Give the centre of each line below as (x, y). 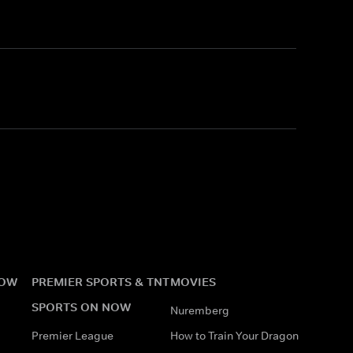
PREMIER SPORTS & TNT (100, 281)
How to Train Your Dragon (234, 335)
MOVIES (193, 281)
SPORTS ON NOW (81, 307)
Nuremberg (200, 310)
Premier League (72, 335)
